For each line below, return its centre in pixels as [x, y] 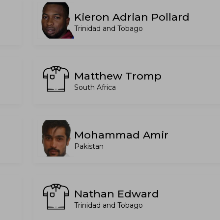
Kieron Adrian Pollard [132, 17]
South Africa [95, 87]
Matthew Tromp [118, 76]
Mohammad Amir [121, 135]
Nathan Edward [117, 194]
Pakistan [89, 146]
